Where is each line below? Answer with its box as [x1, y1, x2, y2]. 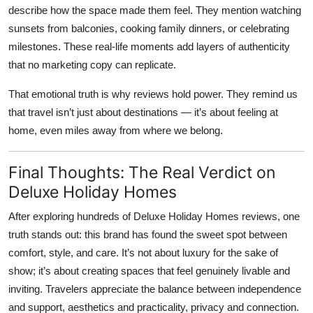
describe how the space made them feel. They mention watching [8, 4, 301, 17]
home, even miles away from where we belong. [8, 124, 223, 137]
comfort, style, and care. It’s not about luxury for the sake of [8, 247, 278, 259]
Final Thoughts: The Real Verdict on [8, 162, 275, 183]
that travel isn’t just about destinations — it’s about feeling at [8, 106, 278, 119]
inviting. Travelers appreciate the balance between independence [8, 283, 301, 296]
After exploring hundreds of [8, 210, 133, 223]
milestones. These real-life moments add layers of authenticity [8, 41, 290, 53]
